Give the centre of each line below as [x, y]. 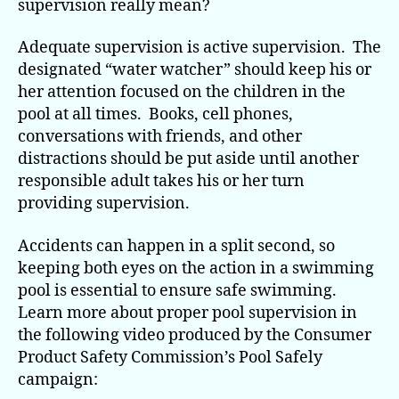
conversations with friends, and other [160, 137]
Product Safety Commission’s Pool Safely [170, 357]
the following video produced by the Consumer [195, 335]
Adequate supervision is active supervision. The [199, 48]
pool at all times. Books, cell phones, [155, 115]
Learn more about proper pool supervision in [187, 313]
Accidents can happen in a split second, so [176, 246]
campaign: [58, 379]
